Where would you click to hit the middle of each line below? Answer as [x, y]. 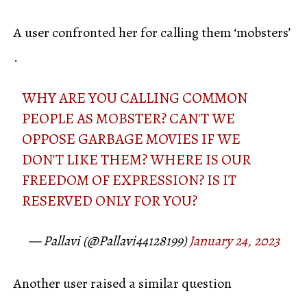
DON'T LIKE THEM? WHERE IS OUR [137, 159]
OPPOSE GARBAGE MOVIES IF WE [132, 139]
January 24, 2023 [234, 241]
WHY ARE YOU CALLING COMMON [135, 98]
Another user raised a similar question [123, 283]
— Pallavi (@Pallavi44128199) [108, 241]
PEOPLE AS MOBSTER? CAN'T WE [129, 118]
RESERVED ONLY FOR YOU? [110, 200]
